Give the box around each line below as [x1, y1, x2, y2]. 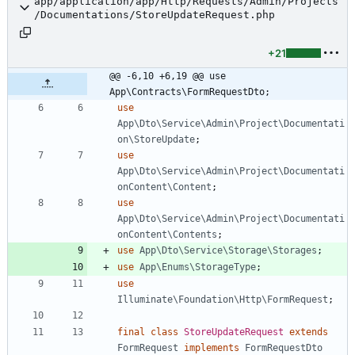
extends [289, 326, 328, 338]
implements [184, 342, 239, 353]
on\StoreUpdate [117, 133, 195, 145]
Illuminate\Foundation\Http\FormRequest [117, 293, 328, 305]
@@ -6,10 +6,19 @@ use [109, 70, 226, 82]
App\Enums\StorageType [139, 261, 256, 273]
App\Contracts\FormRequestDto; [109, 86, 270, 97]
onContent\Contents [117, 228, 217, 240]
